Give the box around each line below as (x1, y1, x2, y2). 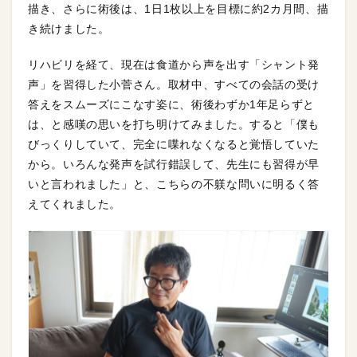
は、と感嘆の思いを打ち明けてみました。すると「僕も (28, 117, 320, 131)
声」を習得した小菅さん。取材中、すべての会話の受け (28, 77, 320, 91)
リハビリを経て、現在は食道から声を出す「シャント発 (28, 57, 320, 71)
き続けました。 (28, 22, 110, 35)
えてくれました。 (28, 197, 122, 210)
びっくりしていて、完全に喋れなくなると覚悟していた (28, 137, 320, 151)
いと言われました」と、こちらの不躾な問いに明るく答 (28, 177, 320, 190)
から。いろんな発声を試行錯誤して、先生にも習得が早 (28, 157, 320, 171)
